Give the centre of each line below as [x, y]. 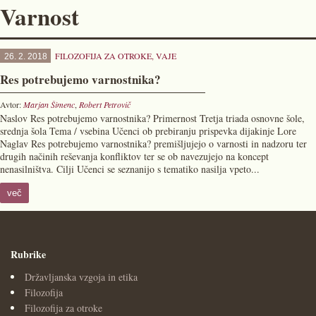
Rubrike [28, 254]
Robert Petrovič [105, 104]
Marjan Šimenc [49, 104]
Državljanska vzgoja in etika [81, 277]
